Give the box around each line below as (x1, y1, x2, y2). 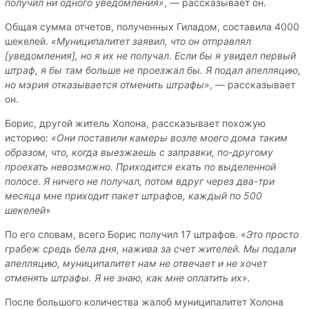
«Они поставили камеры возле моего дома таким (51, 131, 288, 143)
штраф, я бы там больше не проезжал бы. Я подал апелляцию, (5, 63, 301, 76)
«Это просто (241, 228, 299, 240)
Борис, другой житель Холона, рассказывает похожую (5, 117, 266, 129)
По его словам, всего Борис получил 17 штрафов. (5, 228, 241, 240)
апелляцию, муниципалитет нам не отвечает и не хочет (5, 257, 267, 269)
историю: (5, 131, 51, 143)
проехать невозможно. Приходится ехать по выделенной (5, 160, 276, 172)
